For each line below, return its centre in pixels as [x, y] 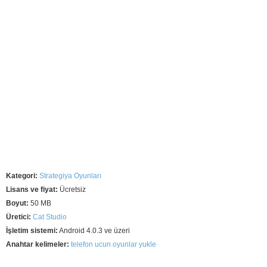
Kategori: [22, 176]
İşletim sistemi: [32, 230]
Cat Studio [50, 217]
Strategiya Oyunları [70, 176]
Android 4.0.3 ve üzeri [94, 230]
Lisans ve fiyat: [32, 189]
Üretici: [18, 217]
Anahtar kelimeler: [38, 244]
